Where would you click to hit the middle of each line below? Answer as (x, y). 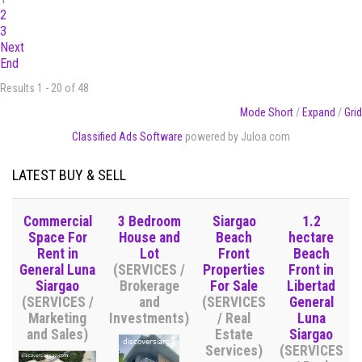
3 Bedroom (149, 222)
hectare (311, 238)
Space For (57, 238)
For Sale (234, 286)
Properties (234, 270)
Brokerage (149, 286)
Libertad (311, 286)
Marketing (57, 319)
